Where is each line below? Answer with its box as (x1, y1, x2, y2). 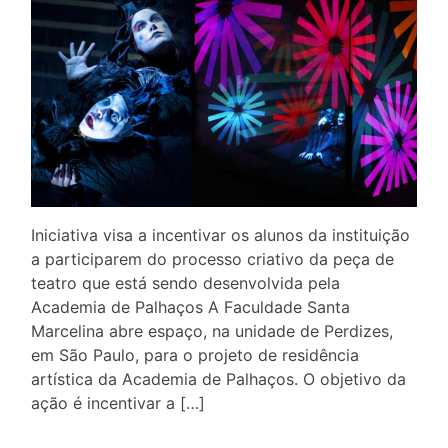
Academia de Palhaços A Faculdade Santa (31, 296, 350, 317)
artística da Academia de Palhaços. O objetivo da (31, 368, 406, 389)
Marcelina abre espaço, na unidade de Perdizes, (31, 320, 393, 341)
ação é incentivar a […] (31, 392, 205, 413)
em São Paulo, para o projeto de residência (31, 344, 359, 365)
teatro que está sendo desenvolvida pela (31, 272, 340, 293)
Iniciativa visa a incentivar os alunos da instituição (31, 224, 410, 245)
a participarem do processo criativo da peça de (31, 248, 394, 269)
